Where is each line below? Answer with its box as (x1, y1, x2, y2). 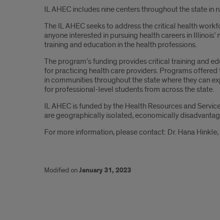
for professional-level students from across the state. (44, 84, 214, 94)
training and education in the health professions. (44, 40, 197, 50)
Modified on (44, 166, 79, 174)
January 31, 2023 (79, 166, 131, 175)
